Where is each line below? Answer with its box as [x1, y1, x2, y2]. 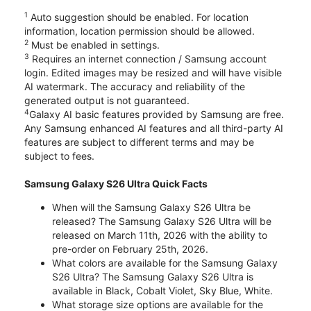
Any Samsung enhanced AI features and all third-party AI [24, 122, 283, 135]
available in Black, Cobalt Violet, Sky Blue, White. [52, 285, 273, 297]
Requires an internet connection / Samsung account [29, 53, 267, 65]
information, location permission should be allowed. [24, 25, 255, 37]
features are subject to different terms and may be [24, 136, 254, 149]
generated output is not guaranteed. [24, 94, 190, 107]
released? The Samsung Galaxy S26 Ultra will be [52, 215, 271, 228]
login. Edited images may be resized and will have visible [24, 67, 282, 79]
